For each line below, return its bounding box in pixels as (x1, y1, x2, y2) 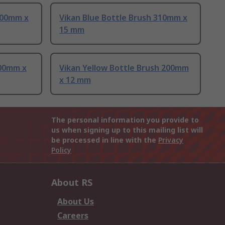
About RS (51, 176, 92, 189)
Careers (57, 210, 88, 221)
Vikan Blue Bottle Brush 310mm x (59, 12, 187, 24)
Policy (51, 145, 71, 155)
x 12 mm (59, 74, 91, 86)
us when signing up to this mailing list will (51, 125, 203, 135)
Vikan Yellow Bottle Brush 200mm (59, 62, 189, 74)
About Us (57, 196, 94, 207)
